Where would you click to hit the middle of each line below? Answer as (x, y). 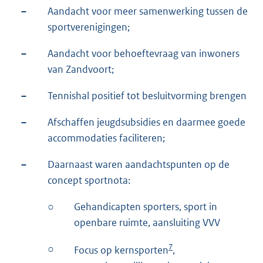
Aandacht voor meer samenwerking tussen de (148, 11)
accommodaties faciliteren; (106, 138)
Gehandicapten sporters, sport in (146, 206)
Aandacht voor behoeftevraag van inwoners (144, 53)
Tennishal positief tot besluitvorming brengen (147, 95)
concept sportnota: (89, 180)
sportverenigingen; (89, 27)
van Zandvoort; (81, 69)
